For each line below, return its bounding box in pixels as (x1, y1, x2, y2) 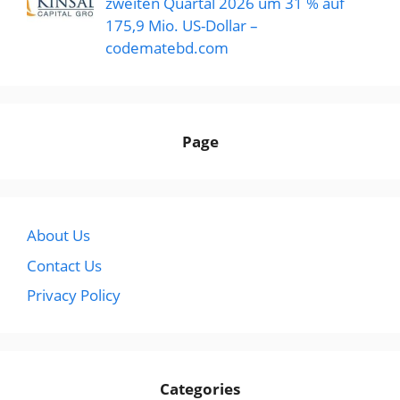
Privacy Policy (27, 285, 121, 306)
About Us (27, 225, 90, 246)
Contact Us (27, 254, 102, 276)
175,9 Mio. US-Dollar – (104, 15, 258, 37)
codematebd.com (104, 37, 229, 59)
